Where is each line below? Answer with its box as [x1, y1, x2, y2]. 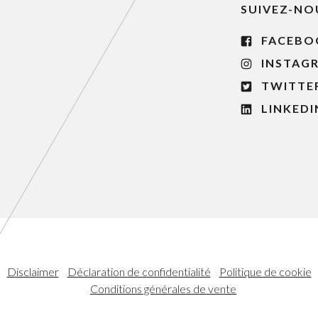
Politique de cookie [219, 265, 312, 279]
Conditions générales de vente [90, 282, 236, 296]
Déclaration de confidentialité [67, 265, 211, 279]
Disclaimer [6, 265, 59, 279]
